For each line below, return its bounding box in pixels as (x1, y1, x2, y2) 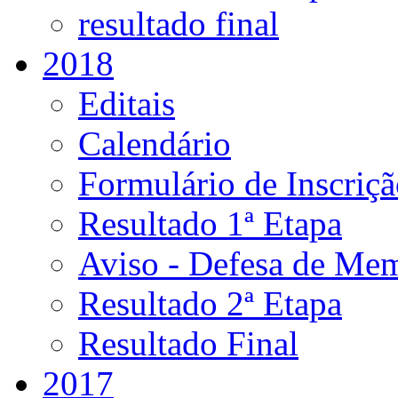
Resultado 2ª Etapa (78, 284, 342, 323)
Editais (78, 84, 175, 123)
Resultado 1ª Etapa (78, 204, 342, 243)
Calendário (78, 124, 231, 163)
